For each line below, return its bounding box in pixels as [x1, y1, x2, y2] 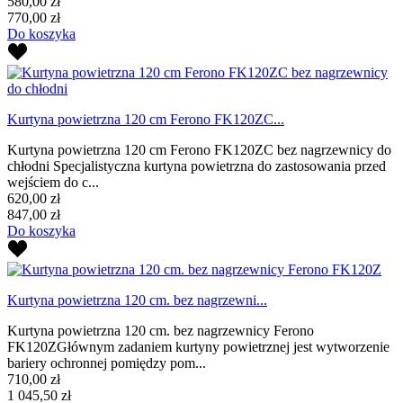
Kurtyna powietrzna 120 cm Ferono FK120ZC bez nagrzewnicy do [7, 141, 391, 157]
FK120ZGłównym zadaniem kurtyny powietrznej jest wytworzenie [7, 338, 390, 354]
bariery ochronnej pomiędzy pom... [7, 354, 206, 371]
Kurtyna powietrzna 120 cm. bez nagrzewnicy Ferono [7, 322, 314, 338]
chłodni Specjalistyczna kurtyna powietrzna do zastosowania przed [7, 157, 386, 174]
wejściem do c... [7, 174, 99, 190]
